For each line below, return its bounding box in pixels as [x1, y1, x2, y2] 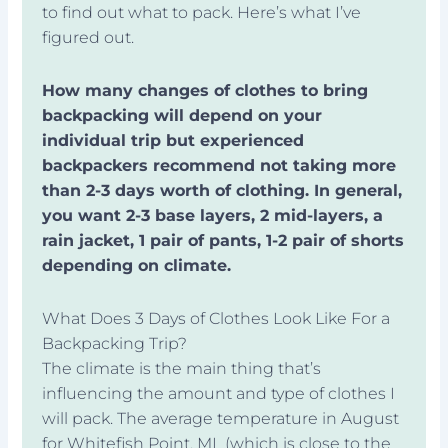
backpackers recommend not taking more [42, 155, 397, 175]
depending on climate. [42, 255, 232, 275]
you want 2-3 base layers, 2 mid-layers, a [42, 205, 384, 225]
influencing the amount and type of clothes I [42, 383, 396, 403]
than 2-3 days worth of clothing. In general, [42, 180, 403, 200]
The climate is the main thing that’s [42, 358, 322, 378]
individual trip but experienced [42, 130, 305, 150]
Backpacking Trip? [42, 333, 188, 353]
